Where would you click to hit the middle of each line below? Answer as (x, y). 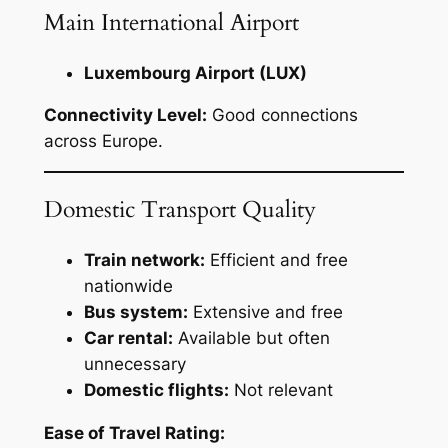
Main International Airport (171, 23)
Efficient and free (276, 259)
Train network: (144, 259)
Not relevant (280, 389)
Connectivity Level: (125, 115)
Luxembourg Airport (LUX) (195, 72)
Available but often (251, 337)
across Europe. (103, 141)
